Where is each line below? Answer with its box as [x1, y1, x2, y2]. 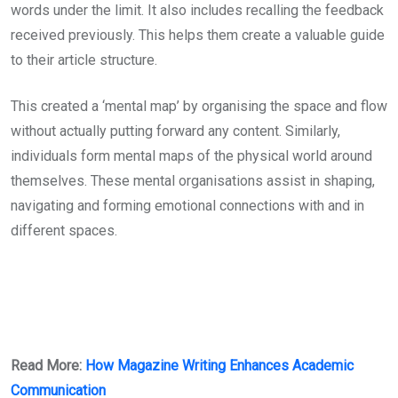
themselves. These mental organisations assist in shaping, [11, 172, 375, 190]
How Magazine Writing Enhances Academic [85, 357, 354, 375]
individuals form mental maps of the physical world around [11, 147, 372, 165]
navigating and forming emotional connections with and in [11, 197, 364, 215]
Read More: [11, 357, 85, 375]
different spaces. [11, 222, 117, 240]
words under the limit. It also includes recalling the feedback [11, 2, 384, 20]
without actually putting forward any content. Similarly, [11, 123, 340, 140]
